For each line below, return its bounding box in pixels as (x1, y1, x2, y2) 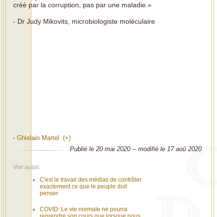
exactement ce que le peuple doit (40, 183, 127, 190)
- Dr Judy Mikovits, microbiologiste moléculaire (13, 17, 155, 25)
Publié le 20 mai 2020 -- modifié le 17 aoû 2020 (70, 145, 201, 153)
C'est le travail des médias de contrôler (40, 176, 141, 184)
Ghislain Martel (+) (17, 134, 71, 142)
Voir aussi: (13, 164, 40, 171)
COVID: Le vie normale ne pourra (40, 206, 127, 213)
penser (40, 190, 58, 197)
